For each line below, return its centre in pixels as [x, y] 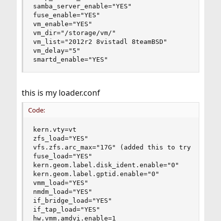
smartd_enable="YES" [70, 59]
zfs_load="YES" [60, 138]
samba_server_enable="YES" [82, 6]
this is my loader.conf [61, 93]
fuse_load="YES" [62, 156]
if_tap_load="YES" [66, 209]
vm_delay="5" [56, 51]
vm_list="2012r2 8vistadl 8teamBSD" [100, 42]
